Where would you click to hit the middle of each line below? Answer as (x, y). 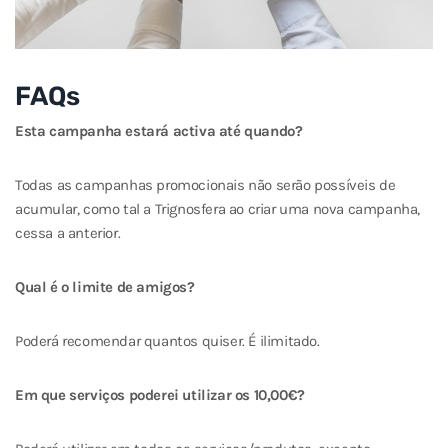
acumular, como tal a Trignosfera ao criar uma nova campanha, (218, 209)
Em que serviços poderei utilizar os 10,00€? (160, 395)
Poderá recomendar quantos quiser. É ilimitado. (167, 341)
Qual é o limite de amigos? (105, 287)
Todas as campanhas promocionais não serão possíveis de (205, 185)
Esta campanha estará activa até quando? (159, 131)
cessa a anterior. (68, 233)
